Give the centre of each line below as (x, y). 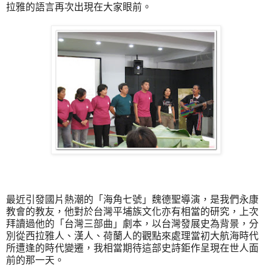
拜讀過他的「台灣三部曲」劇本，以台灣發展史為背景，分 (132, 223)
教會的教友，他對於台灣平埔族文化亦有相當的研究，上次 (132, 211)
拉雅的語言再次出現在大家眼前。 (79, 7)
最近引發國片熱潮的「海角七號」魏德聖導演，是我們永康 (132, 199)
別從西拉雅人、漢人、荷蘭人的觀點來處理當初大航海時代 (132, 236)
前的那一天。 (35, 260)
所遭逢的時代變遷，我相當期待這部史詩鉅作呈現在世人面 (132, 248)
